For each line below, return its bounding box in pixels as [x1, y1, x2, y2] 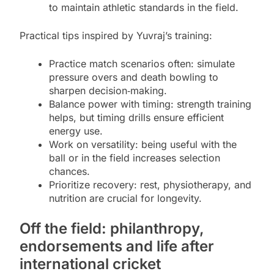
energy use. [49, 125, 103, 138]
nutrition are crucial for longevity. [49, 192, 202, 205]
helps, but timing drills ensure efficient [49, 111, 224, 124]
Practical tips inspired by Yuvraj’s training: [20, 29, 212, 42]
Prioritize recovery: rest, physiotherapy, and [49, 179, 251, 191]
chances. [49, 165, 90, 178]
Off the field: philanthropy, [20, 220, 204, 238]
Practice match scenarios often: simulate [49, 57, 235, 70]
